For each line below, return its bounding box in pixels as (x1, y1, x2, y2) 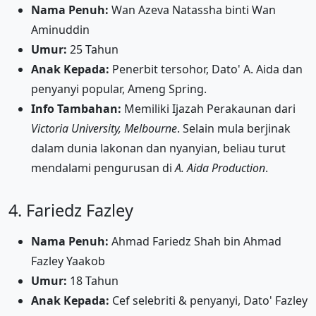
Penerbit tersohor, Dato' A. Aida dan (109, 61, 303, 77)
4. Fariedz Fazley (8, 198, 133, 221)
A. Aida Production (175, 159, 265, 176)
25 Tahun (67, 41, 119, 57)
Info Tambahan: (31, 100, 121, 116)
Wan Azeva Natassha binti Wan (109, 1, 276, 18)
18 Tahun (67, 272, 119, 288)
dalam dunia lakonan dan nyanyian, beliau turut (31, 140, 286, 156)
